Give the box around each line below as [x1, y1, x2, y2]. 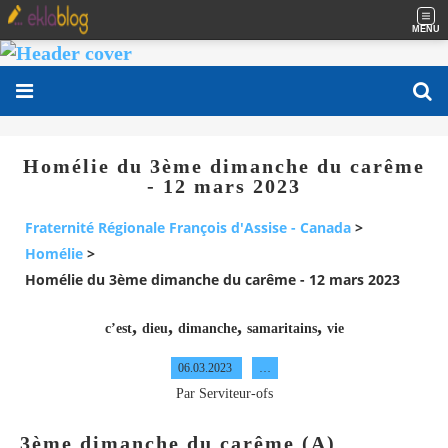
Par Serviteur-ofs [175, 385, 273, 401]
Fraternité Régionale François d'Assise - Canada [25, 218, 351, 238]
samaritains [246, 320, 317, 336]
